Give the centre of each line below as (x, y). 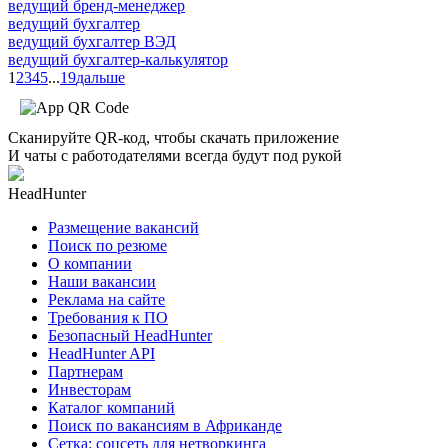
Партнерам (85, 371)
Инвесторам (89, 389)
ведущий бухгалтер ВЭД (92, 41)
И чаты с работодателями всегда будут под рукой (175, 155)
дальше (100, 77)
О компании (90, 263)
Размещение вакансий (123, 227)
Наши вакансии (102, 281)
